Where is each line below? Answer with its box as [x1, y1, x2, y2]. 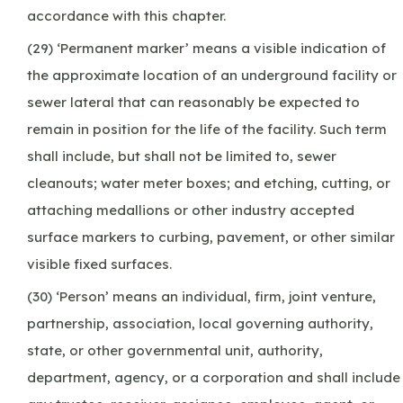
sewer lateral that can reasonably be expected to [27, 93, 360, 111]
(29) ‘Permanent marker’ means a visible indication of [27, 39, 386, 57]
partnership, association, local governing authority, [27, 314, 373, 332]
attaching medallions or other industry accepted [27, 201, 354, 219]
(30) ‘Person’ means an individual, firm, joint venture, [27, 287, 376, 305]
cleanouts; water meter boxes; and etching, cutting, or [27, 174, 390, 192]
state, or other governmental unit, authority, [27, 341, 323, 359]
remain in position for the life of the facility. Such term [27, 120, 387, 138]
